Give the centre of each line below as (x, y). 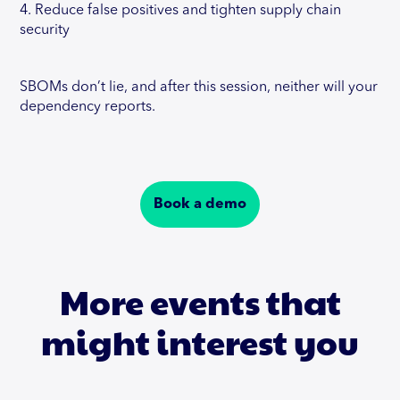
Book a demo (200, 204)
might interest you (200, 341)
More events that (200, 301)
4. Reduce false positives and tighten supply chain (181, 10)
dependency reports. (88, 107)
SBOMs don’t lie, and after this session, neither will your (199, 87)
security (45, 30)
